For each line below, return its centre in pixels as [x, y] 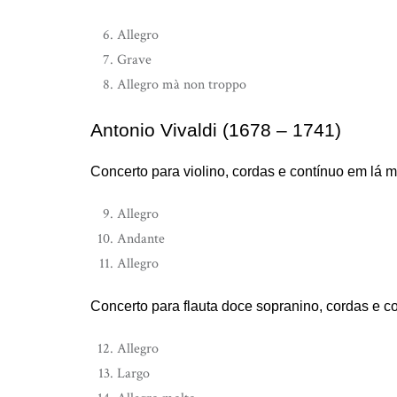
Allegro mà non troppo [182, 84]
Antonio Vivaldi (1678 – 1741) [216, 129]
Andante [141, 238]
